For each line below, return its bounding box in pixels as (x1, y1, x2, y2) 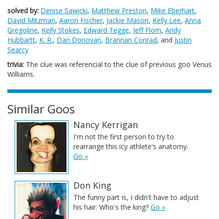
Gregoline (7, 25, 38, 35)
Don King (73, 179, 111, 191)
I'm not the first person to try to (73, 132, 174, 141)
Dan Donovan (57, 35, 101, 44)
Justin (175, 35, 192, 44)
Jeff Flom (133, 25, 161, 35)
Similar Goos (7, 101, 75, 117)
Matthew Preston (91, 6, 147, 15)
